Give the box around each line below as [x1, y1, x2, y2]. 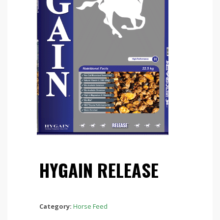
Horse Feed [73, 201, 108, 211]
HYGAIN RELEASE [39, 156, 159, 183]
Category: [39, 201, 73, 211]
